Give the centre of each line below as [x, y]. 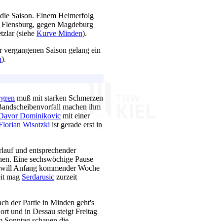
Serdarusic [38, 177]
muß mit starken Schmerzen [59, 98]
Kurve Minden [59, 33]
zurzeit [66, 177]
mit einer [75, 115]
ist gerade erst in [76, 124]
